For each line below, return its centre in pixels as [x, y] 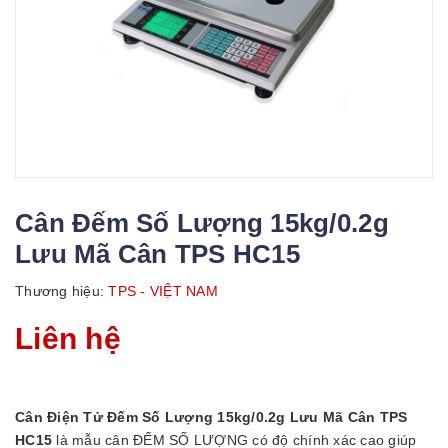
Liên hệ [68, 338]
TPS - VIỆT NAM [161, 290]
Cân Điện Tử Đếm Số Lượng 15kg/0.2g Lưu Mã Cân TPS [211, 416]
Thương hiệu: [59, 290]
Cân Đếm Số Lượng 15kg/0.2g [202, 222]
